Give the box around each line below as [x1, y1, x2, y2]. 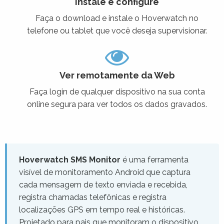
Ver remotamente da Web [59, 70, 175, 81]
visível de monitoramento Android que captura [19, 167, 190, 177]
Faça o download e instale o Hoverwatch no [35, 13, 198, 23]
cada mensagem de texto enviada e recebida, [19, 180, 187, 190]
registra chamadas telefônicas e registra [19, 192, 166, 202]
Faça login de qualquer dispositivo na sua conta [29, 87, 205, 97]
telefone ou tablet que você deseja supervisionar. [27, 26, 207, 36]
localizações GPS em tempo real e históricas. [19, 205, 185, 215]
